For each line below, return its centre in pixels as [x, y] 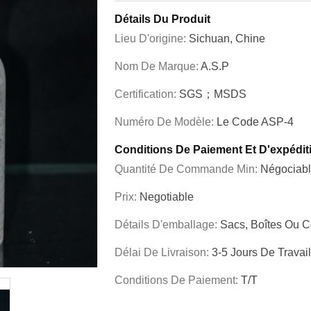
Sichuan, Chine [227, 39]
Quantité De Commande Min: [187, 169]
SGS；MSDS [213, 94]
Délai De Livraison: [163, 252]
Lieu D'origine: [152, 39]
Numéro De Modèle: [166, 122]
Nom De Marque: [158, 66]
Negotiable [167, 197]
